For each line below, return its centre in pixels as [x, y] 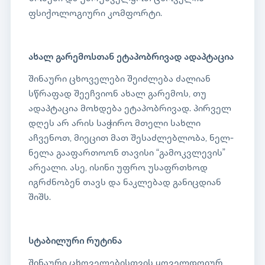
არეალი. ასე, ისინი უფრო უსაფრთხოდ [118, 169]
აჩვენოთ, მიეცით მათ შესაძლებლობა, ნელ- [131, 139]
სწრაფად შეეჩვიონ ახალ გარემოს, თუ [117, 95]
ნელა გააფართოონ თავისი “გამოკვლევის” [127, 154]
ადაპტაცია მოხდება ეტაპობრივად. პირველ [130, 109]
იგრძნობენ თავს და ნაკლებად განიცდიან [125, 183]
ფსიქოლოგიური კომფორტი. [95, 14]
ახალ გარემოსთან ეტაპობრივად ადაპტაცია [132, 58]
